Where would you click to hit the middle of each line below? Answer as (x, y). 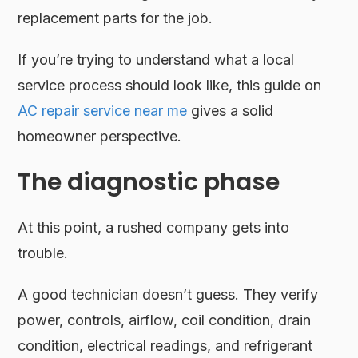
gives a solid (231, 110)
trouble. (43, 253)
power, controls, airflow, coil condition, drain (165, 320)
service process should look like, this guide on (170, 85)
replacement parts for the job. (115, 18)
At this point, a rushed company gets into (154, 227)
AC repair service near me (103, 110)
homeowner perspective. (100, 136)
